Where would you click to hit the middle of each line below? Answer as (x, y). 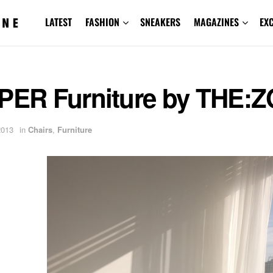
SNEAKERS (160, 22)
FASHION (102, 22)
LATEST (58, 22)
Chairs (40, 130)
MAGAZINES (216, 22)
